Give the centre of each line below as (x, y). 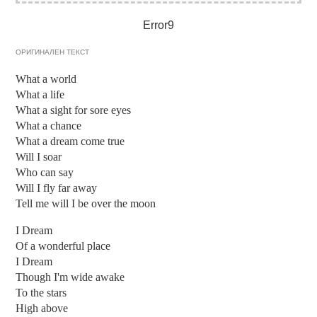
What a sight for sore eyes (74, 110)
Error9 (158, 25)
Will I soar (39, 156)
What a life (40, 94)
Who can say (45, 172)
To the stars (41, 292)
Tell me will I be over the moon (86, 203)
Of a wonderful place (63, 246)
